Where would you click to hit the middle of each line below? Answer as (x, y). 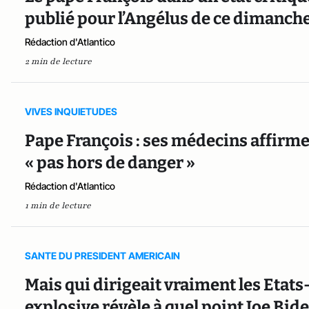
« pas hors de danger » (110, 162)
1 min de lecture (58, 205)
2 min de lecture (58, 61)
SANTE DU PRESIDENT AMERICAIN (102, 255)
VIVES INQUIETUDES (71, 111)
